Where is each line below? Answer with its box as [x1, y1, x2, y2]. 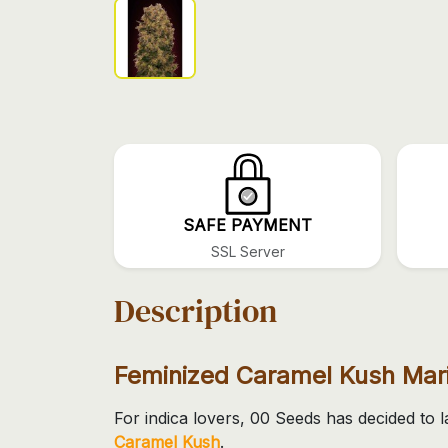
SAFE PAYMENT [183, 214, 312, 235]
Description [114, 288, 277, 333]
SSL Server [210, 242, 285, 260]
